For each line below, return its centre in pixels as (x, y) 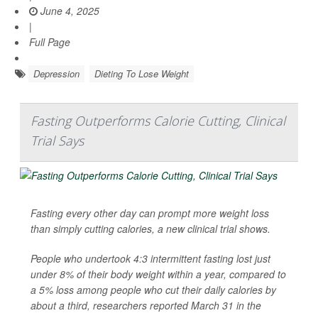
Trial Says (57, 141)
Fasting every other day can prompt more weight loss (150, 213)
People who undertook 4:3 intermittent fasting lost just (150, 259)
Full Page (50, 42)
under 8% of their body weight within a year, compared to (158, 274)
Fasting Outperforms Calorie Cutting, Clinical (158, 121)
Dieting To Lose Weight (142, 74)
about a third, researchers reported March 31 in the (146, 306)
